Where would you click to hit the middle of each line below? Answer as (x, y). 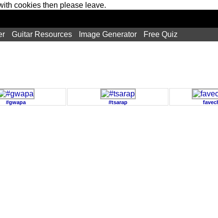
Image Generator (108, 34)
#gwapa (16, 102)
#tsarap (118, 102)
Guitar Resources (42, 34)
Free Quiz (161, 34)
